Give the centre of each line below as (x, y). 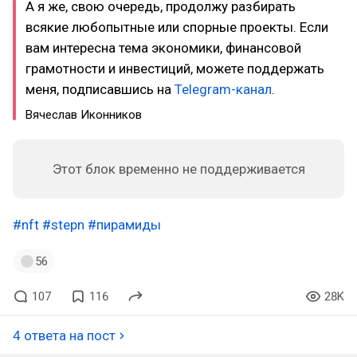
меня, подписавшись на (100, 89)
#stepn (63, 224)
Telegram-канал (223, 89)
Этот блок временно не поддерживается (178, 169)
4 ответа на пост (64, 335)
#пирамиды (124, 224)
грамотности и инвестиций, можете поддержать (175, 68)
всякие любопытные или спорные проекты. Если (177, 27)
